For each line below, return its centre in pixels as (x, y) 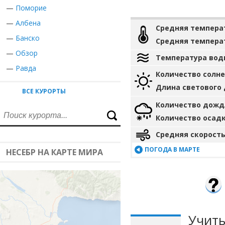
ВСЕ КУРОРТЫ (44, 91)
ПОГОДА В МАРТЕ (172, 149)
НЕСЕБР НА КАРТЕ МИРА (54, 152)
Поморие (31, 8)
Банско (28, 38)
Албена (28, 23)
